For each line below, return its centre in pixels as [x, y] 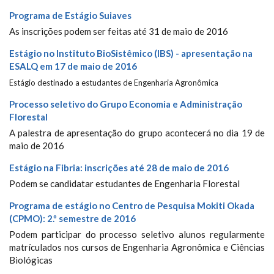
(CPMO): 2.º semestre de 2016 [72, 218]
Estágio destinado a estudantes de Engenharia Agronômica [114, 83]
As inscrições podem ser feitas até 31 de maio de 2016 [119, 31]
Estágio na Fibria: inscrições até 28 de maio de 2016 [119, 168]
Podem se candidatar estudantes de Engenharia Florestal [124, 183]
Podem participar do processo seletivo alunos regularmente [137, 234]
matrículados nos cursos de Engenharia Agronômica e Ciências [137, 247]
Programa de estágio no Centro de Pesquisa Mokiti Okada [132, 206]
